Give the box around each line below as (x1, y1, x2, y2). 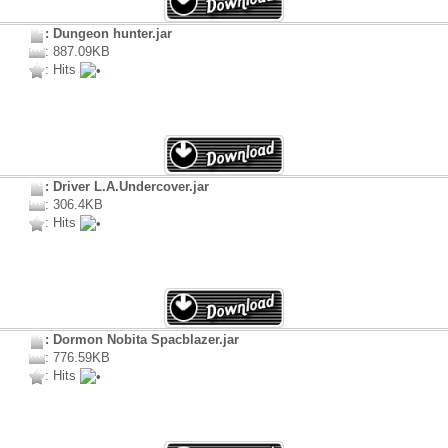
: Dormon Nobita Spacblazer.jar (45, 332, 239, 348)
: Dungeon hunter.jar (45, 26, 172, 42)
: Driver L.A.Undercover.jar (45, 179, 209, 195)
